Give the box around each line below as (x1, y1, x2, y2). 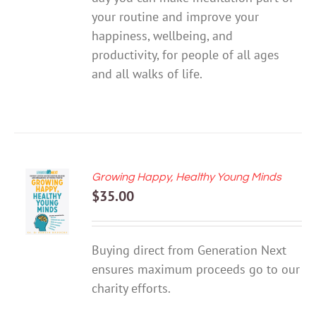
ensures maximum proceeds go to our (92, 261, 300, 278)
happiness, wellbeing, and (92, 28, 233, 44)
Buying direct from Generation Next (92, 242, 287, 259)
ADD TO (28, 173, 66, 186)
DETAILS (27, 224, 68, 237)
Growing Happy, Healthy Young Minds (92, 171, 282, 183)
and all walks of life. (92, 66, 209, 83)
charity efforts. (92, 280, 171, 297)
